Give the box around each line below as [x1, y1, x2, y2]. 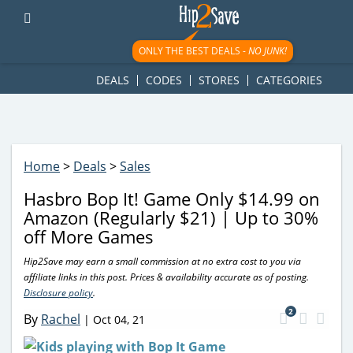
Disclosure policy [24, 286, 93, 299]
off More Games [24, 225, 154, 248]
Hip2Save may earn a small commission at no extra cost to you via [24, 255, 301, 268]
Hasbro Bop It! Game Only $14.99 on [24, 187, 320, 210]
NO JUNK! [247, 44, 287, 58]
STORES [198, 72, 240, 87]
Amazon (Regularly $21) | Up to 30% [24, 206, 318, 229]
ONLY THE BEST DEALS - [138, 44, 248, 58]
